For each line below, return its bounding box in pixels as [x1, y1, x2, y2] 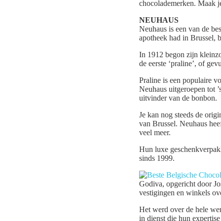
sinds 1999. [139, 154, 175, 163]
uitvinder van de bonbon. [139, 94, 217, 103]
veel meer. [139, 128, 171, 137]
